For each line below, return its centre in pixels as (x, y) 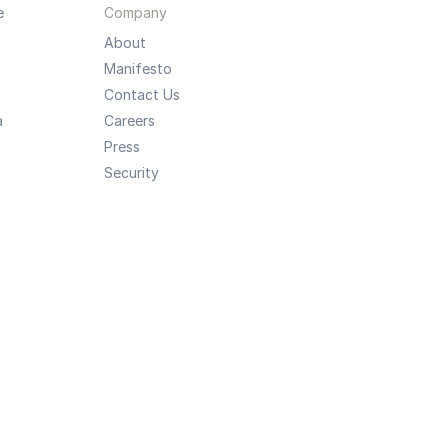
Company (135, 12)
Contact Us (141, 94)
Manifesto (137, 68)
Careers (129, 120)
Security (131, 172)
